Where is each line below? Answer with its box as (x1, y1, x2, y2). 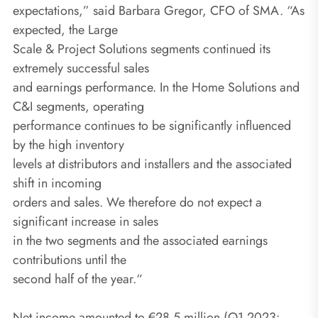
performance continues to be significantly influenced (13, 116, 291, 135)
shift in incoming (13, 173, 102, 192)
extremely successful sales (13, 58, 149, 77)
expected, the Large (13, 20, 118, 39)
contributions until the (13, 250, 126, 269)
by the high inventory (13, 135, 124, 154)
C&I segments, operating (13, 97, 144, 116)
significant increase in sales (13, 212, 158, 231)
